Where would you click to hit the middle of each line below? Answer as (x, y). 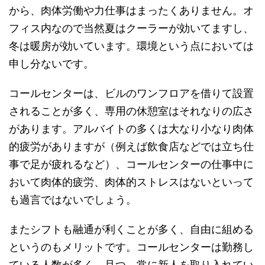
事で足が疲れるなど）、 (67, 164)
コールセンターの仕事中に (190, 164)
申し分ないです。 (51, 63)
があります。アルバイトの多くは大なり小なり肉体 (131, 128)
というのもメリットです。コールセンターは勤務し (131, 247)
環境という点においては (195, 46)
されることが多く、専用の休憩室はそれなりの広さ (131, 111)
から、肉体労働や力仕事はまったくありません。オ (131, 10)
